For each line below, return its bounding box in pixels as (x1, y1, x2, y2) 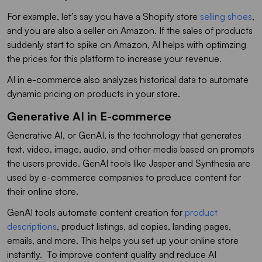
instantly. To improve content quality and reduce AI (7, 248, 216, 260)
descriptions (7, 220, 57, 232)
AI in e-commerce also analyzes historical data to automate (7, 73, 249, 85)
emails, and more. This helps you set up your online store (7, 234, 239, 246)
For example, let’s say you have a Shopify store (7, 10, 200, 22)
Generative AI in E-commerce (7, 108, 171, 123)
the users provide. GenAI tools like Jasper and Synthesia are (7, 157, 250, 169)
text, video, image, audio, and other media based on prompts (7, 143, 254, 155)
